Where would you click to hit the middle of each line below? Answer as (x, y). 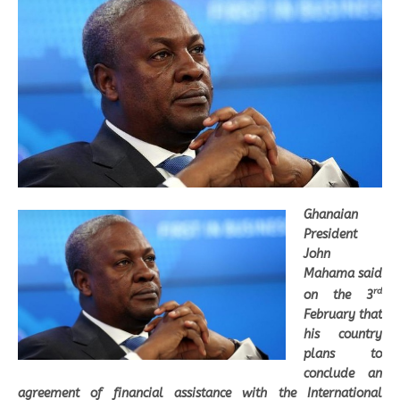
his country (343, 334)
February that (343, 314)
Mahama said (343, 274)
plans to (343, 354)
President (330, 234)
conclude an (343, 373)
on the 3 (338, 295)
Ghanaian (331, 215)
